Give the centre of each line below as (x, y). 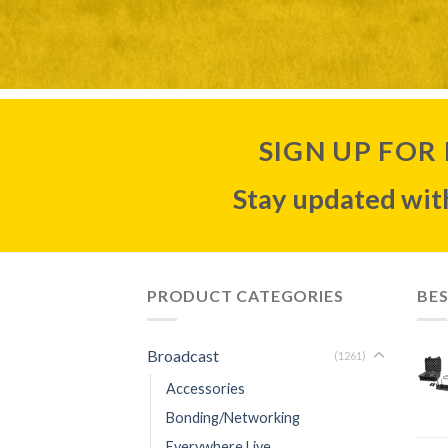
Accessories (205, 389)
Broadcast (183, 356)
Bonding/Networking (233, 418)
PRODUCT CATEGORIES (245, 295)
